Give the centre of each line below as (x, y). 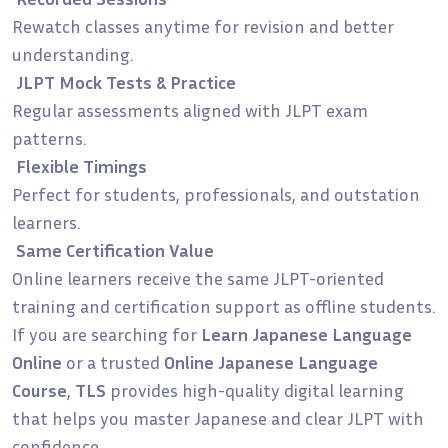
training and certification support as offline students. (223, 305)
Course (39, 389)
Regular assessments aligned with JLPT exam (190, 109)
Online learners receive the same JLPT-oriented (198, 277)
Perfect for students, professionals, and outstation (216, 193)
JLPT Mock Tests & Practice (126, 81)
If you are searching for (106, 333)
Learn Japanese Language (306, 333)
